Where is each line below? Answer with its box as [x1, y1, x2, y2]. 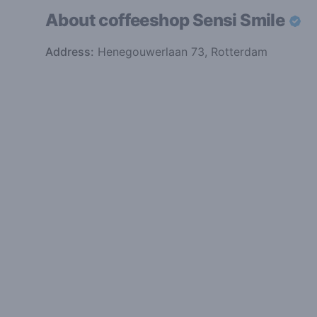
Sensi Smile [192, 9, 288, 30]
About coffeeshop [45, 9, 192, 30]
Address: [45, 44, 94, 59]
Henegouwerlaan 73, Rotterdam [94, 44, 267, 59]
